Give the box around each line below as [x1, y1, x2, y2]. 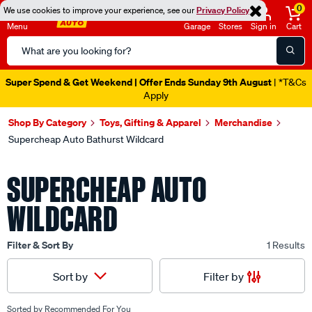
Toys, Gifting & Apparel [100, 116, 201, 129]
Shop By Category [8, 116, 86, 129]
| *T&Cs [272, 76, 306, 88]
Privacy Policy [196, 4, 249, 16]
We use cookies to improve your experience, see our [3, 4, 196, 16]
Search [6, 37, 40, 51]
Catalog [6, 54, 44, 68]
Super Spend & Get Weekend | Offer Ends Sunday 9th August [6, 75, 272, 88]
